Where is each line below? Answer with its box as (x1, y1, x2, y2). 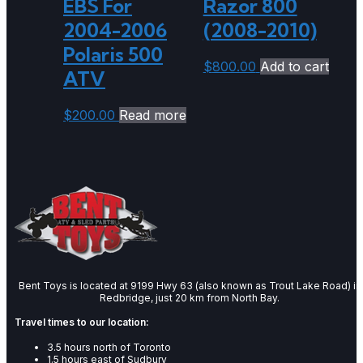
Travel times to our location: (15, 315, 149, 328)
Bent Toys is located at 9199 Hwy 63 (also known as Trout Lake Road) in (18, 279, 361, 292)
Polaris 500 (63, 42, 163, 67)
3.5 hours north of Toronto (47, 340, 171, 353)
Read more (119, 106, 186, 123)
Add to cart (259, 58, 329, 75)
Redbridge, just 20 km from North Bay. (100, 291, 280, 304)
